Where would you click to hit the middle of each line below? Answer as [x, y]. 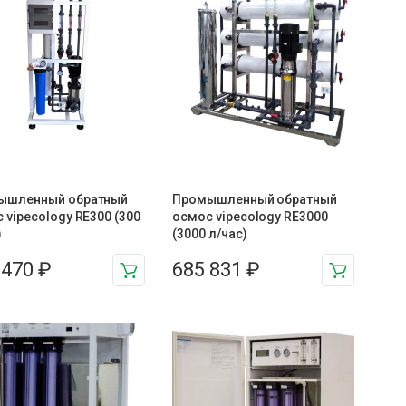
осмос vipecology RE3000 [250, 217]
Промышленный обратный [255, 200]
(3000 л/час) [210, 234]
